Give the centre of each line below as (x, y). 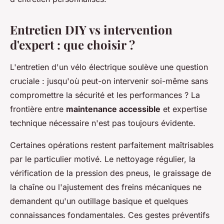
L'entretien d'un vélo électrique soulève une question (109, 67)
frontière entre (38, 109)
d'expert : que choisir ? (72, 45)
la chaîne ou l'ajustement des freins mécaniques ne (106, 187)
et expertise (184, 109)
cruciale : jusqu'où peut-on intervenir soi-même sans (109, 81)
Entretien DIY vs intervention (91, 30)
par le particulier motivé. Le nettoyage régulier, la (103, 159)
